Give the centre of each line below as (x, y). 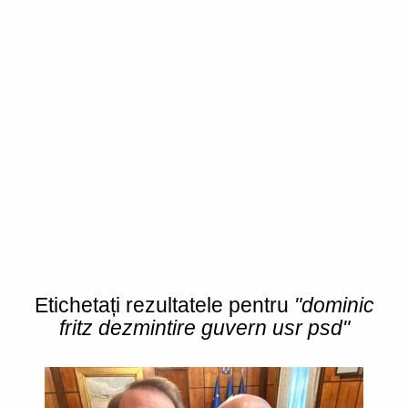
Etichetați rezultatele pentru (164, 305)
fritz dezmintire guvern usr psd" (204, 328)
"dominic (334, 305)
